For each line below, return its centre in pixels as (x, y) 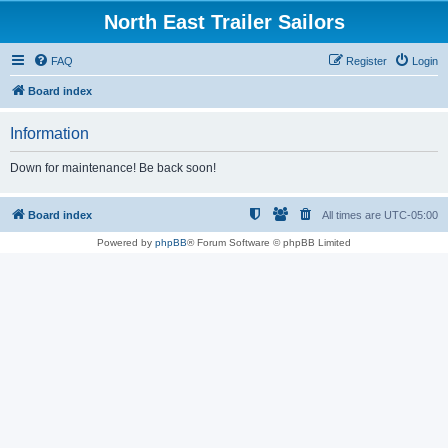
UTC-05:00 (411, 215)
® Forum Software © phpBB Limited (269, 242)
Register (366, 61)
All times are (353, 215)
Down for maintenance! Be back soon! (113, 168)
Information (49, 133)
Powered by (126, 242)
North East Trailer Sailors (224, 22)
